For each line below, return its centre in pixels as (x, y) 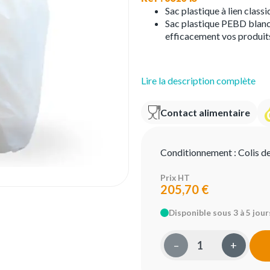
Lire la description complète (198, 80)
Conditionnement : (199, 152)
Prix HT (175, 177)
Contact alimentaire (205, 113)
